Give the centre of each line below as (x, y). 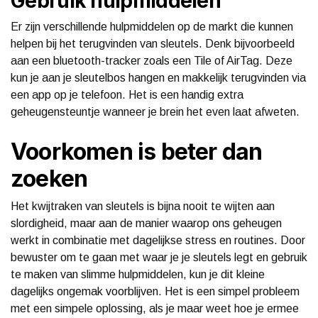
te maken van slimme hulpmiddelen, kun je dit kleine (138, 274)
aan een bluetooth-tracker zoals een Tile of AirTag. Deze (152, 60)
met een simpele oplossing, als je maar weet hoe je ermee (155, 308)
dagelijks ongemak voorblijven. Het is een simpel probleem (155, 291)
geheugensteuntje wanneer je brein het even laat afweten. (155, 111)
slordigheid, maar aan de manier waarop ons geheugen (146, 223)
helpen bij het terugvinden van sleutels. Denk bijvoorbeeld (153, 43)
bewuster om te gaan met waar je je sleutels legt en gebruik (159, 257)
